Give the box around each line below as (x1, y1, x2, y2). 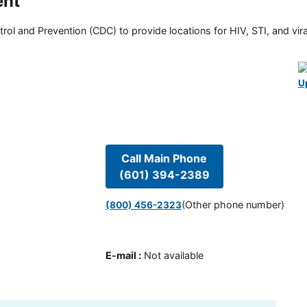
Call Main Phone (121, 151, 208, 165)
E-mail (105, 249, 136, 261)
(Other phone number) (181, 199, 284, 211)
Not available (143, 249, 204, 261)
